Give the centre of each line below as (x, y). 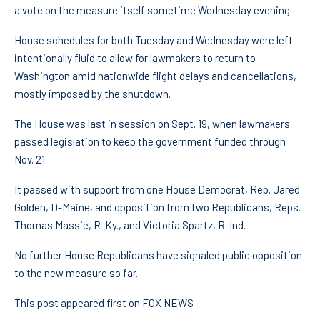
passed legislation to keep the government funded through (150, 142)
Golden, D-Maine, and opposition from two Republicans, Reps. (157, 207)
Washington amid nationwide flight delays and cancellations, (155, 76)
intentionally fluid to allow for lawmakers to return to (135, 58)
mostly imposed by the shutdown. (92, 94)
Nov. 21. (31, 160)
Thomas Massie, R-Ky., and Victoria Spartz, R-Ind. (130, 225)
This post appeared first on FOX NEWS (104, 303)
